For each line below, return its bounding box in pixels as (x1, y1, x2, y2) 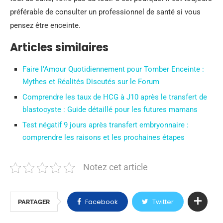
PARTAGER (18, 198, 50, 206)
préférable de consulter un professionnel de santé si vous (10, 7, 201, 16)
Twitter (152, 197, 174, 207)
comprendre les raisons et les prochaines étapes (22, 133, 185, 142)
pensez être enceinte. (10, 21, 81, 30)
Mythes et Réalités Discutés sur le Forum (22, 77, 159, 86)
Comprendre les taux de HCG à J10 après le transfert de (22, 93, 207, 102)
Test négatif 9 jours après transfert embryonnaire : (22, 120, 189, 129)
